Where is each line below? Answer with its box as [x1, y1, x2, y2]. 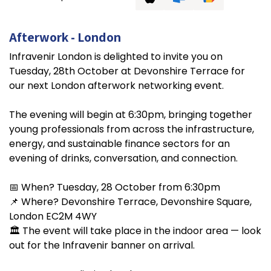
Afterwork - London [9, 28, 121, 45]
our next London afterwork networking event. [9, 79, 224, 93]
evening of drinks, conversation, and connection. [9, 151, 238, 165]
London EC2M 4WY [9, 209, 97, 223]
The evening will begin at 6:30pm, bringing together [9, 108, 252, 122]
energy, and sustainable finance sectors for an [9, 137, 230, 151]
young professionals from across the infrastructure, [9, 122, 254, 136]
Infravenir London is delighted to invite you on [9, 50, 223, 64]
